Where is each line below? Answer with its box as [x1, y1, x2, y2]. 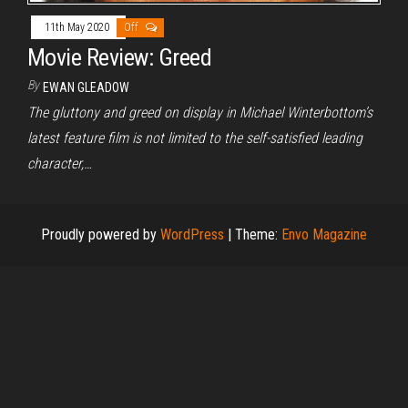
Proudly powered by [41, 226, 160, 244]
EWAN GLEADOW [43, 80, 129, 96]
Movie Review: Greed [27, 44, 212, 72]
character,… [27, 155, 92, 173]
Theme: [235, 226, 281, 244]
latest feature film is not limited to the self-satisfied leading [27, 129, 362, 148]
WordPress [160, 226, 224, 244]
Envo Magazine [281, 226, 367, 244]
